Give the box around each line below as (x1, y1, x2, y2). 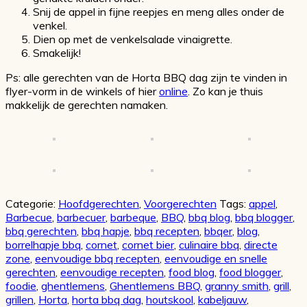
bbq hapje (82, 223, 130, 238)
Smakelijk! (33, 45, 81, 60)
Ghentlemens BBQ (110, 278, 200, 293)
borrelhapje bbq (5, 237, 81, 251)
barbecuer (57, 210, 106, 224)
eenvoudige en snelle (164, 251, 267, 265)
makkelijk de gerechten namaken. (5, 97, 168, 112)
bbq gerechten (5, 223, 77, 238)
